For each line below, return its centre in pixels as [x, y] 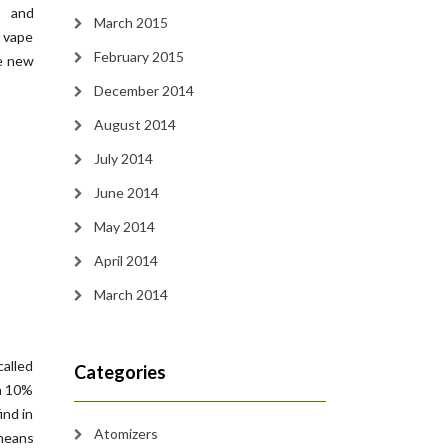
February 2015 [138, 56]
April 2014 [125, 260]
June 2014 [126, 192]
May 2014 [124, 226]
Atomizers [125, 433]
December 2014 [143, 90]
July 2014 [123, 158]
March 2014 [130, 294]
